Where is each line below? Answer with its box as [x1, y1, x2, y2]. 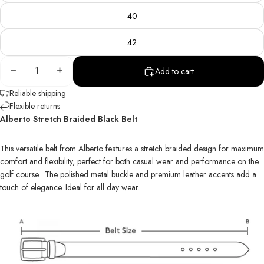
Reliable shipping [9, 87, 66, 99]
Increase [53, 64, 82, 77]
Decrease [6, 64, 39, 77]
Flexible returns [9, 100, 60, 112]
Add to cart [155, 65, 194, 77]
